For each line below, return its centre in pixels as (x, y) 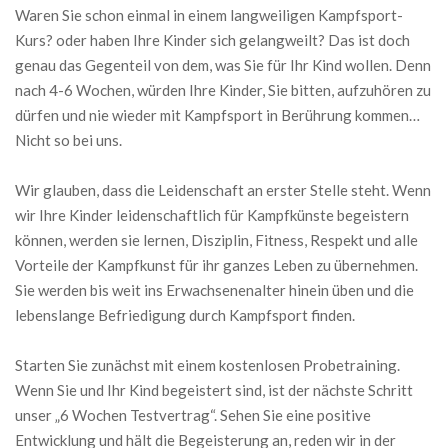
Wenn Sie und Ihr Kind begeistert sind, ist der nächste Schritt (214, 389)
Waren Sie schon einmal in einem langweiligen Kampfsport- (209, 14)
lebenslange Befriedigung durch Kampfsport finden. (185, 314)
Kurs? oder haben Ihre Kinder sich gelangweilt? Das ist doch (212, 39)
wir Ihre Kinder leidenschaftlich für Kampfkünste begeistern (212, 214)
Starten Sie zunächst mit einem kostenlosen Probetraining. (207, 364)
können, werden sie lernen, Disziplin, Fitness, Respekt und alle (216, 239)
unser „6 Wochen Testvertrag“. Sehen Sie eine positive (193, 414)
